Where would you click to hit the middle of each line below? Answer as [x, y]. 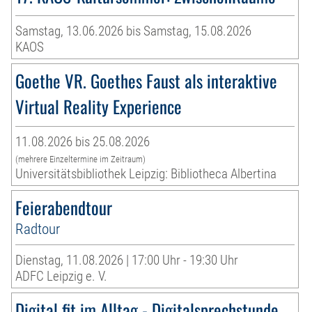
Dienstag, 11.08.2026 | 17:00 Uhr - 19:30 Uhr [127, 260]
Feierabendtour [64, 207]
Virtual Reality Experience [99, 106]
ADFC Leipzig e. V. [62, 276]
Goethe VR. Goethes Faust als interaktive [147, 80]
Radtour [38, 228]
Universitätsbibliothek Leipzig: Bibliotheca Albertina [146, 173]
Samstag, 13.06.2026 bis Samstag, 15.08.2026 [134, 31]
